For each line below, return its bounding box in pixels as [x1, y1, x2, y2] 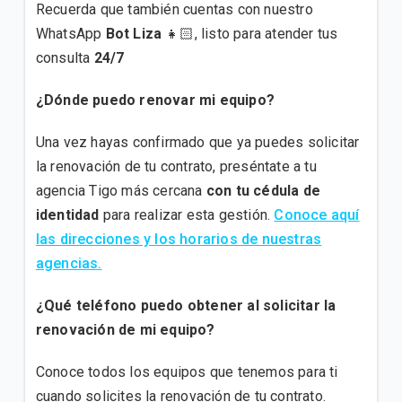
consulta [35, 49, 94, 66]
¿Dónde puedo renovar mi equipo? [35, 92, 275, 109]
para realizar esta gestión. [99, 206, 275, 223]
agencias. [35, 255, 102, 272]
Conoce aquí [274, 206, 360, 223]
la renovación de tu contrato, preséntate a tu [35, 158, 317, 175]
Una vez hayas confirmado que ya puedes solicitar [35, 134, 360, 151]
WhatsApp [35, 25, 106, 42]
